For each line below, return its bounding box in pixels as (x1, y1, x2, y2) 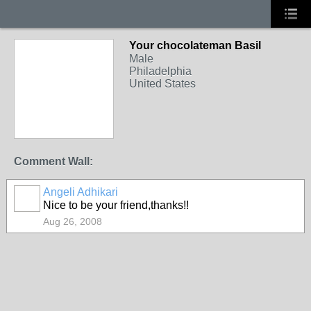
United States (129, 78, 196, 90)
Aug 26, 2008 (43, 216, 102, 227)
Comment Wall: (14, 155, 93, 167)
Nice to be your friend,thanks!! (43, 199, 189, 211)
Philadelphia (129, 65, 192, 77)
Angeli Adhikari (43, 186, 118, 198)
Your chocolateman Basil (129, 40, 261, 51)
